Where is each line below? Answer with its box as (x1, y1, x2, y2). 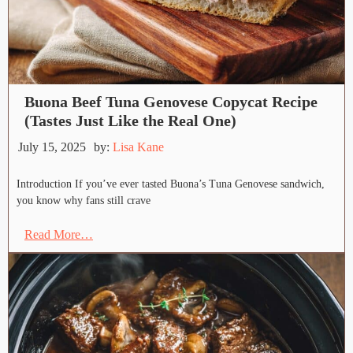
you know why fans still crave (17, 195, 150, 207)
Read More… (24, 228, 93, 242)
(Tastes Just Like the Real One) (24, 112, 236, 130)
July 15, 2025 (18, 140, 86, 154)
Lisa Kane (113, 140, 164, 154)
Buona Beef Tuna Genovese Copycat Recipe (24, 93, 318, 111)
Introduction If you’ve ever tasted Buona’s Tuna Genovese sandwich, (17, 178, 325, 191)
